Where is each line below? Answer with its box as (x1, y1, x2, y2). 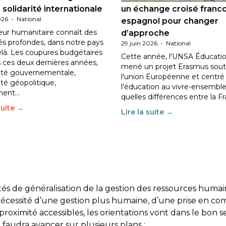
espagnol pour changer (121, 16, 218, 26)
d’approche (121, 28, 169, 38)
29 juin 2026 (121, 39, 157, 47)
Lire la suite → (121, 107, 173, 117)
